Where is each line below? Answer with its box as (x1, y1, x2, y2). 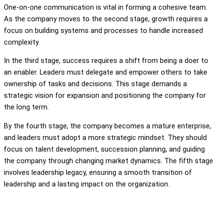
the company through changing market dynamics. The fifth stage (4, 156, 213, 165)
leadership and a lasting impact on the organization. (4, 179, 170, 188)
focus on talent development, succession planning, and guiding (4, 144, 205, 154)
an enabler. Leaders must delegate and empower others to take (4, 68, 207, 77)
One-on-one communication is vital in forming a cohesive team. (4, 2, 207, 12)
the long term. (4, 103, 49, 112)
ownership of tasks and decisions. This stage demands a (4, 79, 187, 89)
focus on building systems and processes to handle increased (4, 26, 203, 35)
